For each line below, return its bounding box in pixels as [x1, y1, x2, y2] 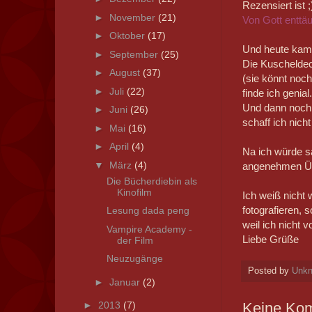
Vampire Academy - [107, 223, 193, 235]
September [109, 48, 162, 60]
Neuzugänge [107, 253, 164, 265]
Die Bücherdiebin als [107, 175, 198, 187]
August [109, 67, 143, 79]
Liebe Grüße [242, 233, 299, 246]
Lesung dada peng [107, 205, 190, 217]
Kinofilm [117, 186, 153, 198]
